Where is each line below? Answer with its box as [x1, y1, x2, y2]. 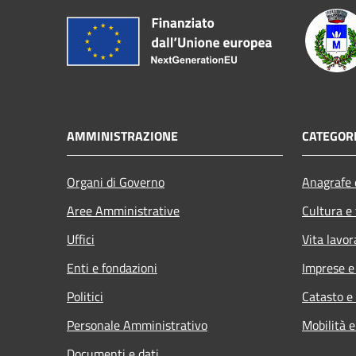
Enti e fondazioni [67, 257, 157, 277]
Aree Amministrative [67, 200, 180, 220]
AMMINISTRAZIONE [67, 126, 178, 145]
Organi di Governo [67, 172, 164, 192]
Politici [67, 286, 103, 306]
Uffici [67, 229, 95, 249]
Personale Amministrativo [67, 315, 207, 335]
